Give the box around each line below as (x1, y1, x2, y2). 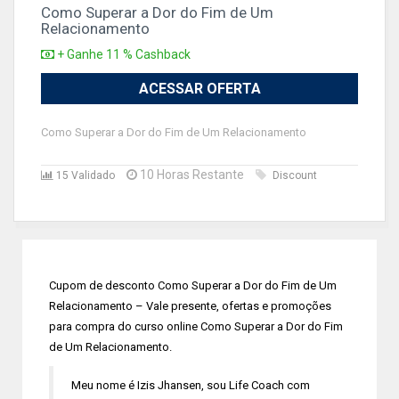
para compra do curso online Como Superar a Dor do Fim (49, 320, 343, 333)
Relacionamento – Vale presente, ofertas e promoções (49, 299, 331, 313)
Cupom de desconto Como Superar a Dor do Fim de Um (49, 279, 337, 292)
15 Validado (53, 169, 115, 182)
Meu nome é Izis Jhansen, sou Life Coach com (71, 379, 310, 392)
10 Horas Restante (137, 167, 244, 182)
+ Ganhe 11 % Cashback (54, 47, 191, 61)
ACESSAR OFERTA (138, 80, 261, 97)
